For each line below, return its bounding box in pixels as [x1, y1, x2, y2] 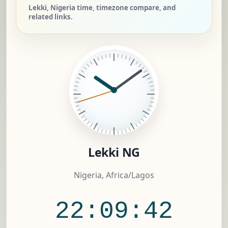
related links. [28, 12, 73, 22]
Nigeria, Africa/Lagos [74, 169, 154, 181]
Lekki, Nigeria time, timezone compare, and [28, 3, 176, 13]
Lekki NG [88, 144, 140, 161]
